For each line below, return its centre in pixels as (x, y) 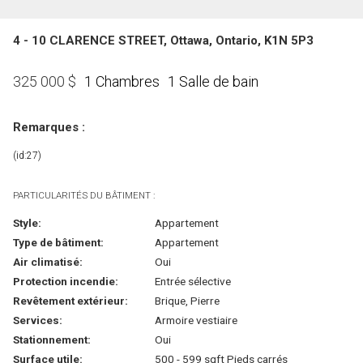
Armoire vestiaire (196, 320)
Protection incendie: (66, 282)
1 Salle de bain (213, 81)
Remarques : (49, 128)
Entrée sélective (192, 282)
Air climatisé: (48, 262)
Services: (38, 320)
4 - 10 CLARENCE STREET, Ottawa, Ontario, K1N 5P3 (163, 41)
